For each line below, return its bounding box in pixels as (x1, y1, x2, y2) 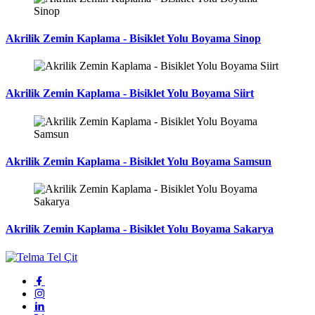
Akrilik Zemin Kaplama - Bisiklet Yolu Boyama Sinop (6, 32, 261, 44)
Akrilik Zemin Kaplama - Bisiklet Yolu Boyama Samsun (6, 155, 271, 167)
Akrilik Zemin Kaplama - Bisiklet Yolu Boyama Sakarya (6, 223, 274, 236)
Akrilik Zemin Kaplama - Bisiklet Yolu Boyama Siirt (6, 87, 254, 100)
